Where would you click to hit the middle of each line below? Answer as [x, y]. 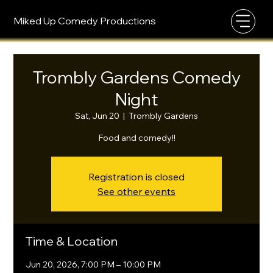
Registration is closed [136, 177]
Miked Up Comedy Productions [85, 21]
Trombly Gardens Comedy [136, 77]
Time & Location [72, 241]
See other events [136, 191]
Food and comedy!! [136, 138]
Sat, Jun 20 [97, 116]
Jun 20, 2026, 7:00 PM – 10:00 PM [94, 264]
